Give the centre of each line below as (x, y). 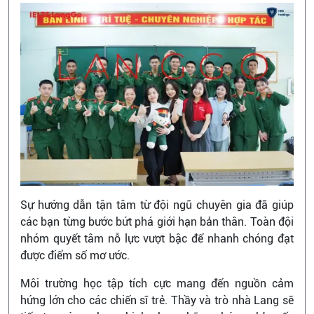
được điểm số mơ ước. (75, 255)
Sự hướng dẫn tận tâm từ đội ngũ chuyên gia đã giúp (157, 205)
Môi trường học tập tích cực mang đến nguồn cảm (157, 283)
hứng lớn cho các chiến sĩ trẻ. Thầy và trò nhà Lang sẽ (157, 300)
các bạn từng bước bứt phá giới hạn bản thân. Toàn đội (157, 221)
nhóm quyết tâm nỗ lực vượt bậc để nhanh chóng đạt (157, 238)
